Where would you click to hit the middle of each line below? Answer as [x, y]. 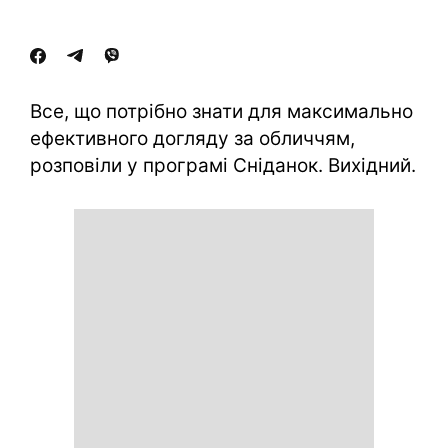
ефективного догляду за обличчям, [192, 138]
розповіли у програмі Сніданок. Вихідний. [223, 165]
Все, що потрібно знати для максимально [221, 111]
